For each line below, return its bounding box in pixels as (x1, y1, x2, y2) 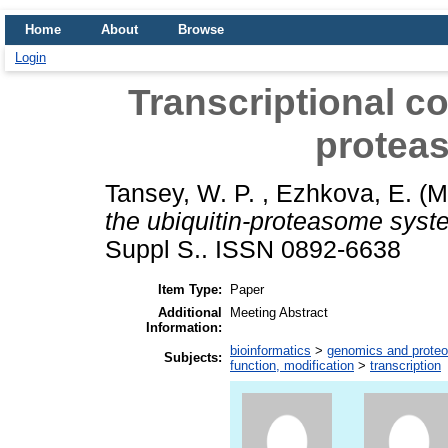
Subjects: (164, 349, 222, 365)
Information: (146, 319, 222, 335)
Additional (158, 304, 222, 320)
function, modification (230, 357, 354, 373)
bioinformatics (230, 342, 311, 358)
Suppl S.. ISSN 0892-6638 (105, 235, 401, 263)
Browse (178, 22, 224, 37)
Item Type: (158, 281, 222, 297)
